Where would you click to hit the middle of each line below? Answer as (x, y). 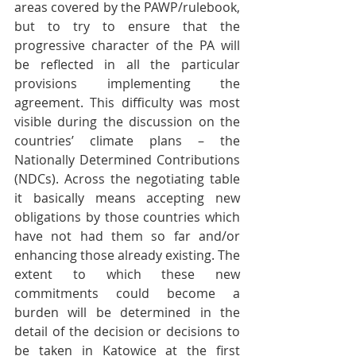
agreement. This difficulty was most (127, 103)
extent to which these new (127, 275)
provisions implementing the (127, 84)
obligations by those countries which (127, 217)
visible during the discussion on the (127, 122)
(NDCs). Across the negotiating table (127, 179)
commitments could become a (127, 294)
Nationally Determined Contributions (127, 160)
